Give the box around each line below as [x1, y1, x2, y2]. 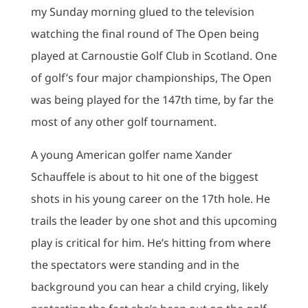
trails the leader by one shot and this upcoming [30, 213, 277, 228]
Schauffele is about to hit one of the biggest [30, 169, 258, 184]
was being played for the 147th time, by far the [30, 92, 274, 107]
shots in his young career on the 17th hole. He [30, 191, 270, 206]
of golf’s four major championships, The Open [30, 70, 272, 85]
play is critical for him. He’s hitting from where [30, 235, 271, 250]
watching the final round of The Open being [30, 26, 259, 41]
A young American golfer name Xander [30, 147, 232, 162]
